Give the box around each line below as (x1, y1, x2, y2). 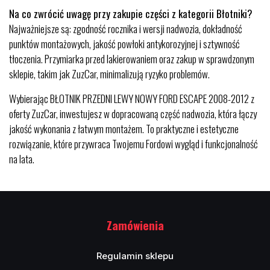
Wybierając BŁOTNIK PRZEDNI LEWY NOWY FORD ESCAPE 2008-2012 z (9, 90, 254, 106)
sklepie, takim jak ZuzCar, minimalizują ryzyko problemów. (9, 66, 210, 81)
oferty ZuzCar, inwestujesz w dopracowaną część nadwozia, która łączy (9, 105, 257, 121)
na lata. (9, 151, 34, 166)
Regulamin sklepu (96, 250, 174, 262)
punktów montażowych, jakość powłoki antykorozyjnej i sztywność (9, 36, 240, 51)
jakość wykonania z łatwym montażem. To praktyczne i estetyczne (9, 121, 239, 136)
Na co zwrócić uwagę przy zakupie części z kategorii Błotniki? (9, 5, 253, 21)
